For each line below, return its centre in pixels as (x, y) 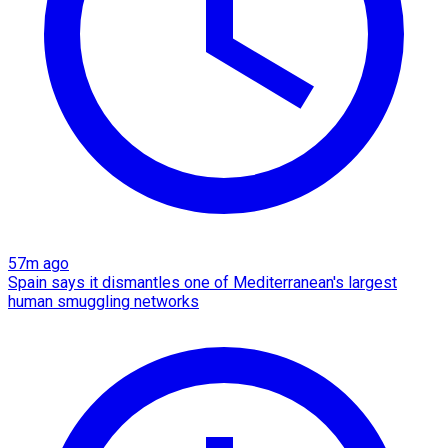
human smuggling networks (103, 301)
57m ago (38, 263)
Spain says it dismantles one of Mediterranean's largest (202, 282)
